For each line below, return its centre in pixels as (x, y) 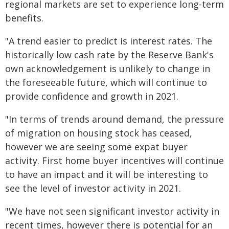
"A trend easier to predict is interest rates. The (109, 41)
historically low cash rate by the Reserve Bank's (109, 55)
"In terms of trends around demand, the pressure (114, 119)
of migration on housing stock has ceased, (99, 133)
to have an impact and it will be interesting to (107, 174)
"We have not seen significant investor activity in (112, 211)
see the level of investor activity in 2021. (93, 188)
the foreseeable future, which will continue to (106, 82)
